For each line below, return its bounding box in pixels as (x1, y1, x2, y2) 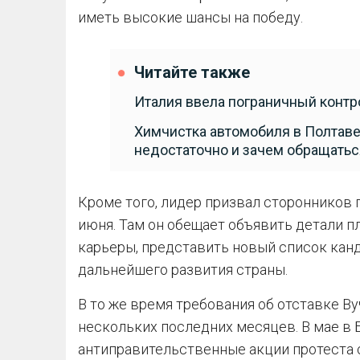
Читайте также (134, 63, 250, 82)
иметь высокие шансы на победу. (78, 9, 303, 26)
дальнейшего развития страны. (78, 261, 288, 278)
